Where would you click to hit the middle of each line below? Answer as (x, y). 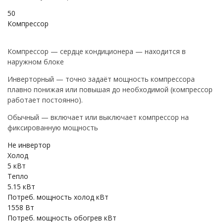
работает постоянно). (45, 100)
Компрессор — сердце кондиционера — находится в (97, 51)
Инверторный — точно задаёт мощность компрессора (101, 79)
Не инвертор (29, 145)
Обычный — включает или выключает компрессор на (98, 117)
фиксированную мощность (53, 128)
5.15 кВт (21, 187)
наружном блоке (36, 62)
